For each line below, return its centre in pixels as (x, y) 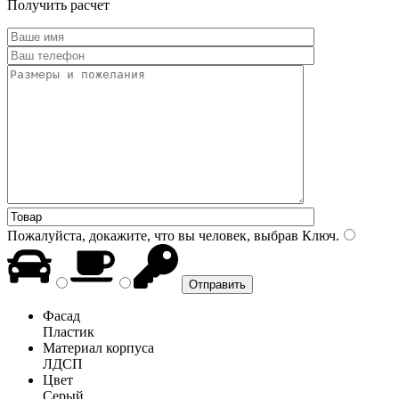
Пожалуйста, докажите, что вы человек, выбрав (153, 235)
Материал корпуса (98, 347)
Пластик (69, 331)
